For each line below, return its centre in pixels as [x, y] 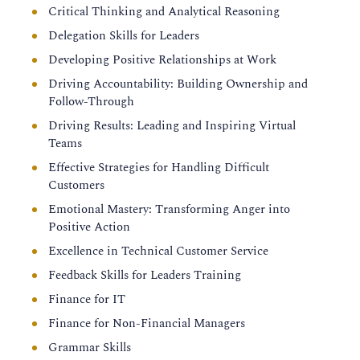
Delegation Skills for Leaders [124, 36]
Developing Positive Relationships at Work [162, 60]
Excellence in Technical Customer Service [158, 251]
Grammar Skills [90, 348]
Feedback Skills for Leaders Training [145, 275]
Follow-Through [91, 102]
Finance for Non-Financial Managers [147, 323]
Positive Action [89, 227]
